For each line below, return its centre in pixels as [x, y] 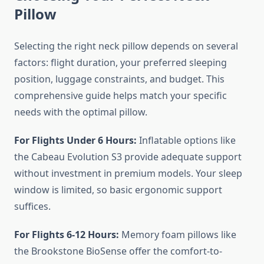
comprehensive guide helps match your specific [121, 96]
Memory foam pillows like [178, 235]
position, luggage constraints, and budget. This [119, 79]
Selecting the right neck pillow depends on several [126, 46]
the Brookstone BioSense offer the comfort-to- [118, 251]
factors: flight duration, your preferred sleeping [121, 63]
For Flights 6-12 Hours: [67, 235]
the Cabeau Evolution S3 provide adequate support [128, 157]
